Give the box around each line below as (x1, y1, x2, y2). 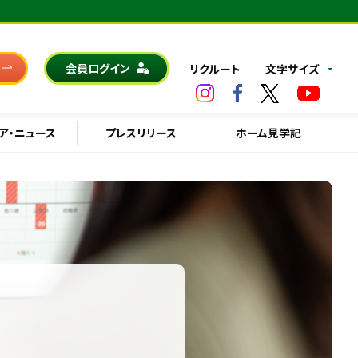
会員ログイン (65, 59, 130, 76)
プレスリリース (105, 124, 177, 141)
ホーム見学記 (236, 124, 301, 141)
